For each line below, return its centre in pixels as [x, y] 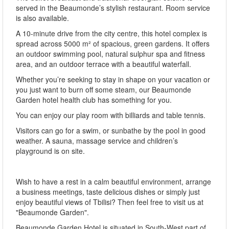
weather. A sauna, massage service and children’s [97, 140]
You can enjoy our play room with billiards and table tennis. [111, 115]
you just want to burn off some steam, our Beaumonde [104, 89]
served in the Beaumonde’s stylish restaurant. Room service [113, 7]
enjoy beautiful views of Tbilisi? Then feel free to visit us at [110, 202]
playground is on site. [50, 151]
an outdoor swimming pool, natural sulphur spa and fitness [110, 53]
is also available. [42, 18]
